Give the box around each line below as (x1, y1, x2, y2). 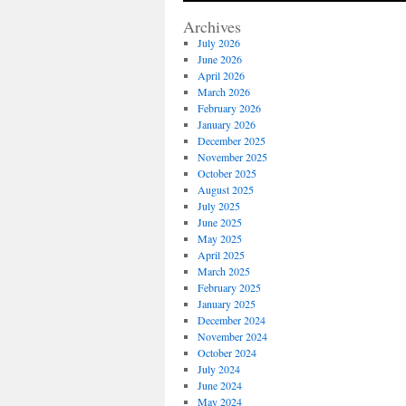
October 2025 (197, 166, 256, 180)
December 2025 (197, 133, 266, 148)
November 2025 (197, 150, 267, 164)
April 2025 (197, 247, 245, 262)
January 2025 (197, 296, 256, 311)
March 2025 (197, 264, 250, 278)
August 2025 (197, 182, 254, 197)
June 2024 (197, 378, 242, 392)
